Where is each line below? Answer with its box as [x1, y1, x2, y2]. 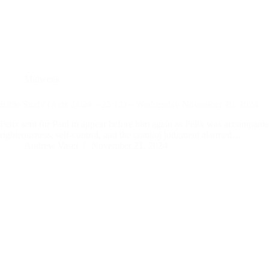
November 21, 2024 [91, 140, 168, 151]
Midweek [24, 73, 60, 84]
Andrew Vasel [24, 140, 78, 151]
